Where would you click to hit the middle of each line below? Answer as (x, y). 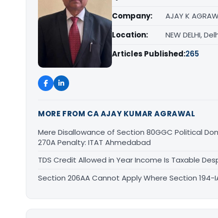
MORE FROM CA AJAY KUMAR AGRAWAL (117, 113)
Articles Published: (149, 54)
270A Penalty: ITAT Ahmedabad (94, 142)
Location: (130, 35)
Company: (132, 16)
